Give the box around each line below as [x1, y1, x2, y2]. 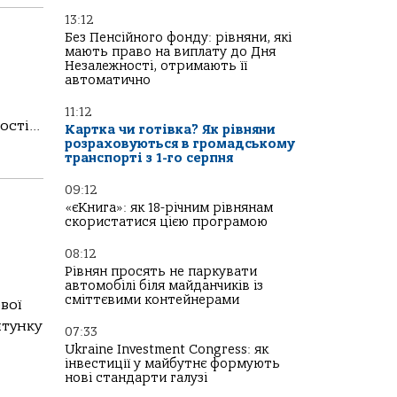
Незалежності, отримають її [65, 58, 247, 74]
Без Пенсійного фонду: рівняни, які [65, 30, 292, 45]
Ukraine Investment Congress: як [65, 342, 269, 357]
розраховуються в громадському [65, 136, 295, 152]
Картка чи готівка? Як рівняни [65, 122, 276, 137]
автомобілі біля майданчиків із [65, 278, 263, 293]
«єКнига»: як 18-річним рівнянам [65, 200, 273, 215]
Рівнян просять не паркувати [65, 264, 257, 279]
